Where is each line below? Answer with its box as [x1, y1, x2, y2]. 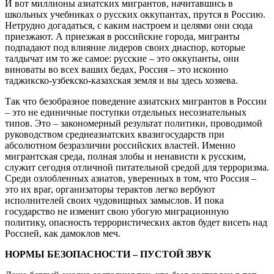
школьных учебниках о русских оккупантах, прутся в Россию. [5, 9, 265, 20]
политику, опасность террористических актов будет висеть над [5, 217, 267, 228]
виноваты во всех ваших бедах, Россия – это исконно [5, 64, 228, 75]
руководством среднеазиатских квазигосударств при [5, 128, 224, 139]
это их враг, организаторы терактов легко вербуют [5, 183, 215, 194]
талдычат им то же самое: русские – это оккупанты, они [5, 53, 239, 64]
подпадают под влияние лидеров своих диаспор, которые [5, 42, 245, 53]
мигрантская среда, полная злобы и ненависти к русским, [5, 150, 246, 161]
